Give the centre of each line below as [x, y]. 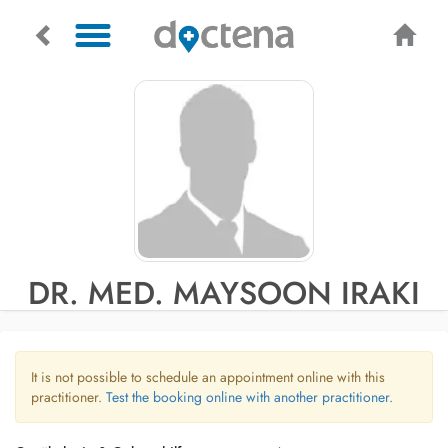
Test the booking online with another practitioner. [249, 397]
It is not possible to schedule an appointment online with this [208, 377]
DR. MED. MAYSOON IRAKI [224, 293]
